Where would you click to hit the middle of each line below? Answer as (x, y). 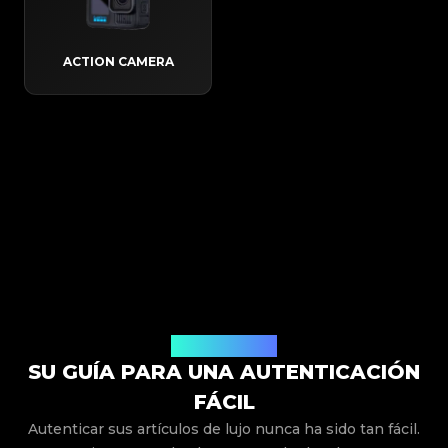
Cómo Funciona (224, 346)
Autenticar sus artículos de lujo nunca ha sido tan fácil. (224, 429)
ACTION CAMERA (118, 62)
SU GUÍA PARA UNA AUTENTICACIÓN (224, 372)
